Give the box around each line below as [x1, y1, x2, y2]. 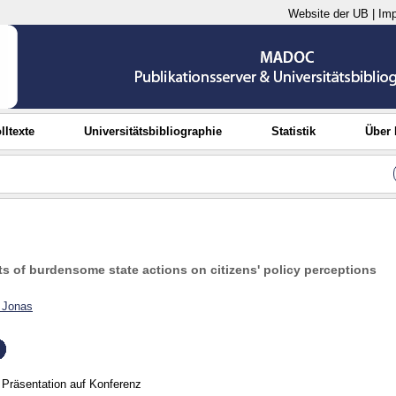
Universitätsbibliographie [84, 125, 223, 138]
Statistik [270, 125, 316, 138]
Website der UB [288, 7, 369, 20]
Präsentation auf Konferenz [2, 377, 141, 392]
